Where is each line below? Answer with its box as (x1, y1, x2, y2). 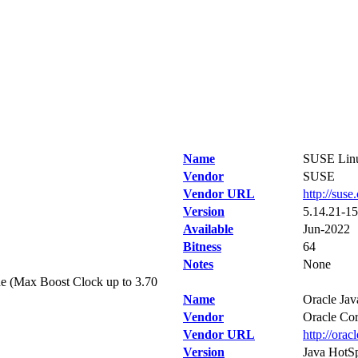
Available (183, 222, 233, 236)
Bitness (183, 240, 221, 253)
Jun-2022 (303, 222, 350, 236)
